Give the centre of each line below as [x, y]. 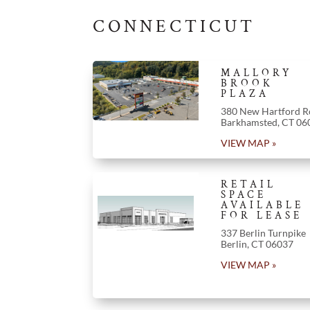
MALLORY [256, 73]
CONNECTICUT [174, 27]
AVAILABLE [262, 205]
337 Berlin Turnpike [263, 232]
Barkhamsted [249, 122]
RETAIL [248, 184]
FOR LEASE [261, 215]
